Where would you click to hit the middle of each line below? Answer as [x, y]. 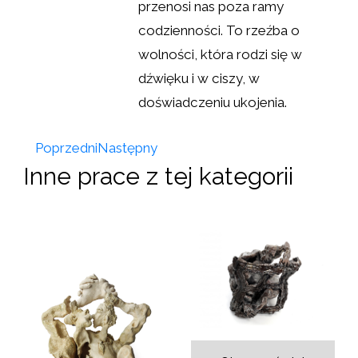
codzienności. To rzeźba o [219, 30]
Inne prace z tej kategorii [158, 176]
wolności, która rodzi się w [221, 54]
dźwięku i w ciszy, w [199, 78]
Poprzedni [66, 147]
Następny [127, 147]
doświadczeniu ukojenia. [213, 102]
